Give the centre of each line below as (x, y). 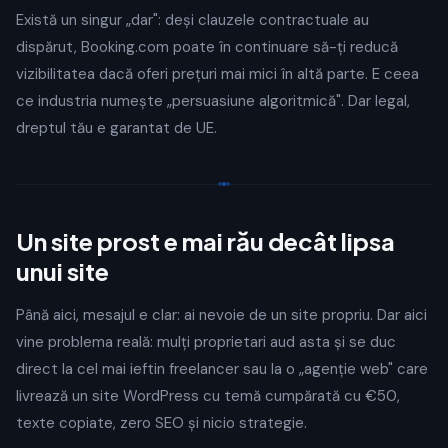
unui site (62, 271)
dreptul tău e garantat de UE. (116, 128)
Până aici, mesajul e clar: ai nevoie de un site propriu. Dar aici (221, 315)
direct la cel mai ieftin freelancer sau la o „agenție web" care (222, 369)
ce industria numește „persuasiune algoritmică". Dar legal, (213, 101)
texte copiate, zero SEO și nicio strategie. (161, 423)
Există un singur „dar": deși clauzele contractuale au (192, 20)
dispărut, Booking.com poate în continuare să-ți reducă (207, 47)
